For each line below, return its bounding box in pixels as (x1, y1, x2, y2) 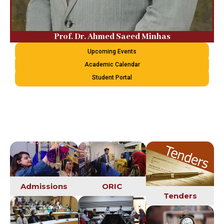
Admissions (20, 181, 67, 191)
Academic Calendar (84, 60, 140, 68)
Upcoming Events (87, 47, 136, 55)
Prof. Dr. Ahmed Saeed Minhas (53, 31, 170, 42)
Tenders (163, 191, 197, 201)
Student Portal (92, 73, 132, 81)
